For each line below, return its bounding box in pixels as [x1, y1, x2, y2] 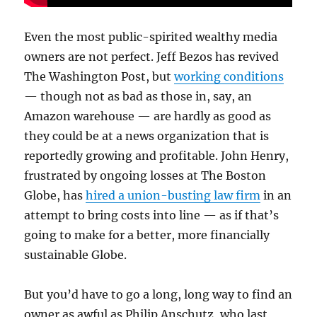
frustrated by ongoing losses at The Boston [24, 168, 267, 183]
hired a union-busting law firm [86, 188, 261, 203]
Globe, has [24, 188, 86, 203]
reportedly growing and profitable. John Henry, [24, 149, 289, 163]
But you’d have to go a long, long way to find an [24, 287, 293, 302]
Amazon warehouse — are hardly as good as [24, 109, 272, 124]
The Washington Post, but [24, 69, 175, 84]
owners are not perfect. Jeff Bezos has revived [24, 50, 279, 64]
